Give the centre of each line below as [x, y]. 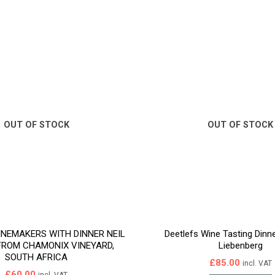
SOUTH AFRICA [37, 257]
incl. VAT [257, 264]
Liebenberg [240, 245]
